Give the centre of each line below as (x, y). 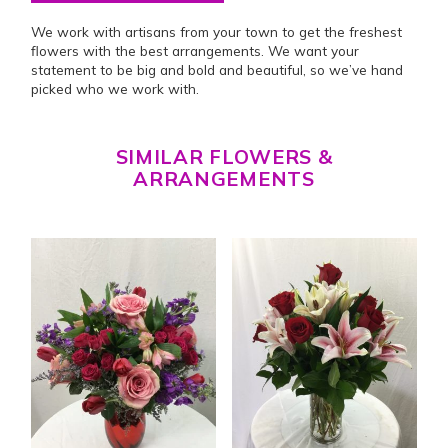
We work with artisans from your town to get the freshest (217, 32)
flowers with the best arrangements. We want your (195, 51)
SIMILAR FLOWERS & (224, 157)
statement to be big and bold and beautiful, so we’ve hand (217, 70)
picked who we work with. (115, 89)
